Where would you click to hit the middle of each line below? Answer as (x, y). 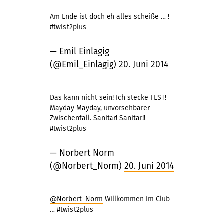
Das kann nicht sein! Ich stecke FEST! (108, 97)
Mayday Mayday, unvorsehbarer (100, 108)
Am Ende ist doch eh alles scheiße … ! (110, 17)
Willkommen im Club (136, 199)
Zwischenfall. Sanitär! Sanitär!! (98, 118)
